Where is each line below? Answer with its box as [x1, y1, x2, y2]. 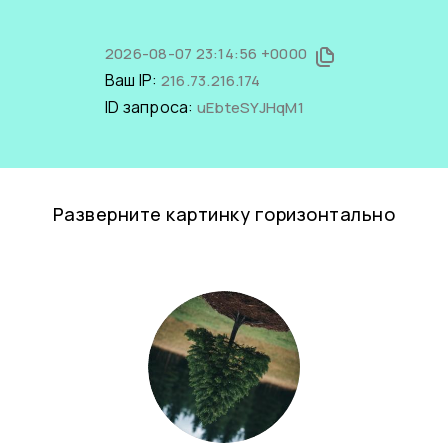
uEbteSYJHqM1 [196, 97, 304, 118]
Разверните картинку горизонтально [52, 202, 396, 226]
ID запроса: [104, 96, 197, 118]
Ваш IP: [104, 69, 161, 91]
